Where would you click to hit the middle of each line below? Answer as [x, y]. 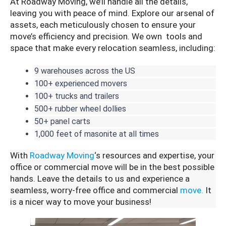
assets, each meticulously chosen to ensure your [103, 24]
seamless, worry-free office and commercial [95, 190]
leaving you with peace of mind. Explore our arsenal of [112, 13]
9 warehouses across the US [85, 71]
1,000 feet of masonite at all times [97, 134]
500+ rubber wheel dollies [80, 108]
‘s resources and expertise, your [154, 155]
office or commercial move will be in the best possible [112, 167]
